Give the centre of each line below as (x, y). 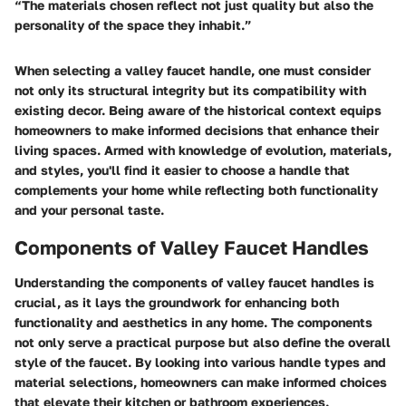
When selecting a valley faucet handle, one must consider (193, 71)
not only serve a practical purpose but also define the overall (203, 342)
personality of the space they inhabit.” (133, 25)
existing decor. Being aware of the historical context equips (198, 111)
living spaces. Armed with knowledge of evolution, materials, (203, 150)
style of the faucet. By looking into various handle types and (200, 362)
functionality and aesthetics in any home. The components (193, 322)
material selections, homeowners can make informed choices (201, 382)
